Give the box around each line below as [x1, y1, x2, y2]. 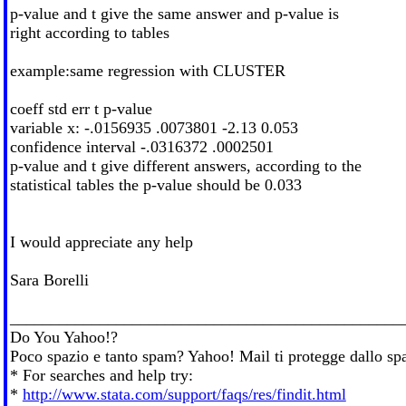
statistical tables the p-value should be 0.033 [9, 175, 302, 194]
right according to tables [9, 23, 169, 42]
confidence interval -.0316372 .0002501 [9, 137, 274, 156]
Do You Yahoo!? [9, 327, 118, 346]
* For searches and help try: [9, 365, 193, 384]
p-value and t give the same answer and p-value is [9, 4, 339, 23]
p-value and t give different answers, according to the [9, 156, 362, 175]
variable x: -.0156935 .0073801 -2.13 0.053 [9, 118, 298, 137]
